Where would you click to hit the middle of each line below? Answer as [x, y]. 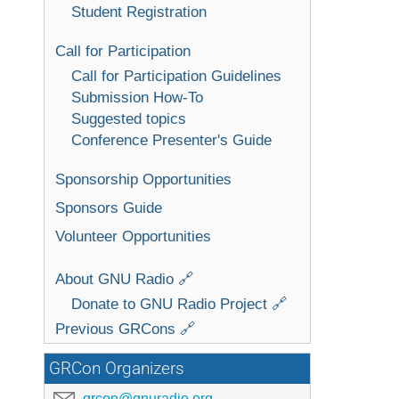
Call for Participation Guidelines [176, 75]
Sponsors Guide [109, 207]
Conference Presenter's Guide [171, 139]
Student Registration [139, 11]
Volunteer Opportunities [133, 236]
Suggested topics [129, 118]
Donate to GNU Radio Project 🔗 [179, 303]
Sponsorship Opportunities [143, 179]
